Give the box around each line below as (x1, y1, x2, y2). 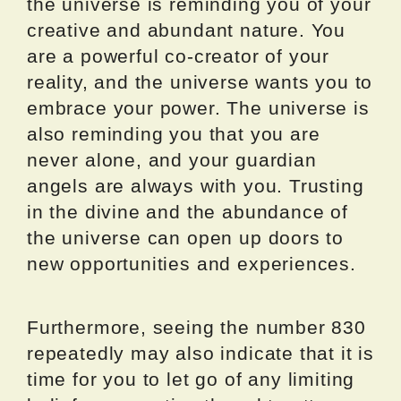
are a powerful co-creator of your (27, 45, 330, 66)
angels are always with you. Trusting (27, 175, 364, 196)
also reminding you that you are (27, 123, 320, 144)
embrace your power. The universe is (27, 97, 370, 118)
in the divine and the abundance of (27, 200, 348, 222)
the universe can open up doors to (27, 226, 345, 248)
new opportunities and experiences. (27, 252, 356, 274)
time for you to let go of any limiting (27, 368, 355, 389)
